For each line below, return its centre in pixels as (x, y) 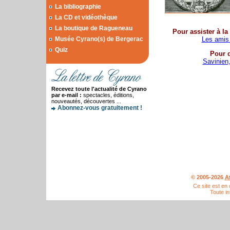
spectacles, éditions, (108, 95)
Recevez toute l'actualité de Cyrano (99, 89)
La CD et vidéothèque (86, 17)
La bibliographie (78, 7)
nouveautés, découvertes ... (86, 101)
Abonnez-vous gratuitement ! (100, 108)
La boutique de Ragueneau (94, 28)
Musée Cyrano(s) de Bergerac (99, 39)
